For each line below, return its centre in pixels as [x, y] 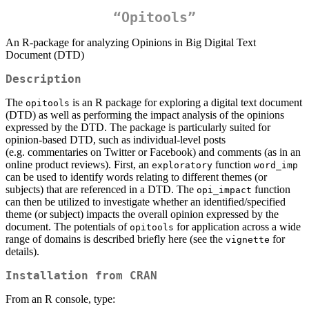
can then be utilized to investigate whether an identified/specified [146, 202]
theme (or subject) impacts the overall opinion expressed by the [142, 215]
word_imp [276, 166]
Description [43, 79]
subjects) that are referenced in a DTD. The [101, 190]
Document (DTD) [45, 55]
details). [22, 252]
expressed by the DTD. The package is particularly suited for [138, 128]
